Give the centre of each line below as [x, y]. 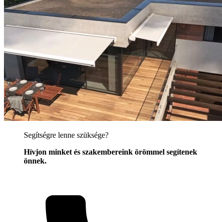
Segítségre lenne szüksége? [66, 135]
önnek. [35, 161]
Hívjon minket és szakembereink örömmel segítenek [111, 152]
